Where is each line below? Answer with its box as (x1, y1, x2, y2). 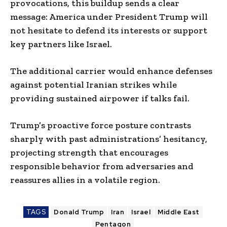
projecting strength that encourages (10, 146, 168, 158)
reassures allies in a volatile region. (10, 174, 160, 185)
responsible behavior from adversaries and (10, 160, 194, 172)
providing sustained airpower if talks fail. (10, 92, 190, 104)
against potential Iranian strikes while (10, 79, 177, 90)
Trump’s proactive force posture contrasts (10, 119, 191, 131)
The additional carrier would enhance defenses (10, 65, 212, 77)
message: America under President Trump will (10, 11, 208, 22)
